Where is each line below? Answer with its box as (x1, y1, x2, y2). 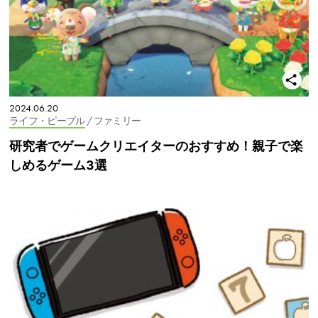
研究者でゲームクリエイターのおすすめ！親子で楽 (9, 138, 303, 153)
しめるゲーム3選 (9, 157, 107, 172)
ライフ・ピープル (9, 114, 85, 127)
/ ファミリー (86, 114, 141, 127)
